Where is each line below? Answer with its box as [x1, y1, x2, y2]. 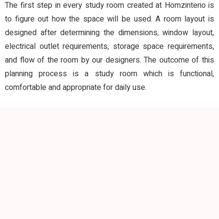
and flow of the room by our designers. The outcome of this [5, 54, 214, 66]
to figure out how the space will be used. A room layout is [5, 13, 214, 25]
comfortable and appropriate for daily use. [5, 82, 147, 94]
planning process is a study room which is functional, [5, 68, 214, 80]
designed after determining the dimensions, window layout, [5, 27, 214, 39]
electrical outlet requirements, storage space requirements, [5, 41, 214, 53]
